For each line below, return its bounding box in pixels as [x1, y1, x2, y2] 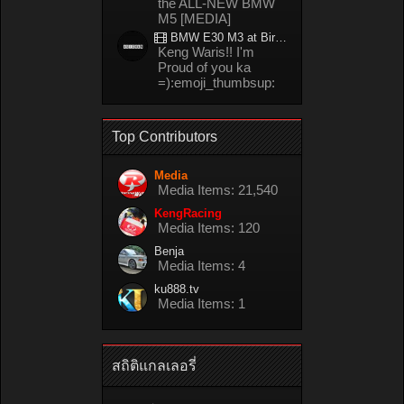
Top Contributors [112, 129, 217, 145]
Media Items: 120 [158, 220, 260, 236]
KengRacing [154, 207, 222, 221]
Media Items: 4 [158, 258, 245, 274]
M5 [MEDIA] [158, 11, 231, 27]
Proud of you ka [158, 60, 251, 76]
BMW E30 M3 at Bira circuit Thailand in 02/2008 [167, 31, 275, 45]
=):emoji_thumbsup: [158, 75, 275, 91]
